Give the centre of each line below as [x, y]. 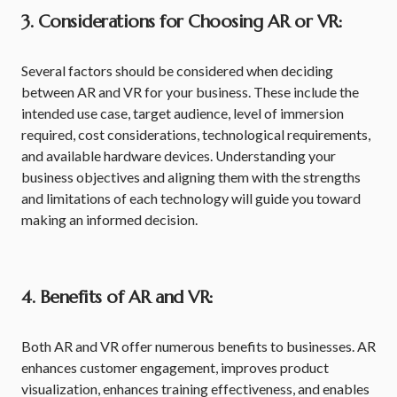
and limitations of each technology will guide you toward [191, 198]
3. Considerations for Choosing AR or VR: [182, 22]
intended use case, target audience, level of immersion [183, 113]
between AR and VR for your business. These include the [190, 92]
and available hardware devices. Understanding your [179, 156]
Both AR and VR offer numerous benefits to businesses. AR [198, 346]
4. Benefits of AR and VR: [117, 297]
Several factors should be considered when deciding [177, 70]
